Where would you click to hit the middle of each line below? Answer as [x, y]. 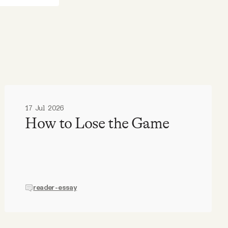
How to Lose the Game [97, 123]
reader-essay [55, 188]
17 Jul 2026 [45, 108]
